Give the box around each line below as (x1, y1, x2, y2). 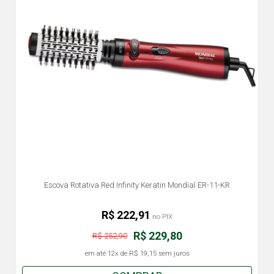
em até (84, 249, 108, 258)
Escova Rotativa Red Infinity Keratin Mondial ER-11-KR (44, 180, 230, 190)
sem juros (156, 249, 190, 258)
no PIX (150, 212, 172, 221)
